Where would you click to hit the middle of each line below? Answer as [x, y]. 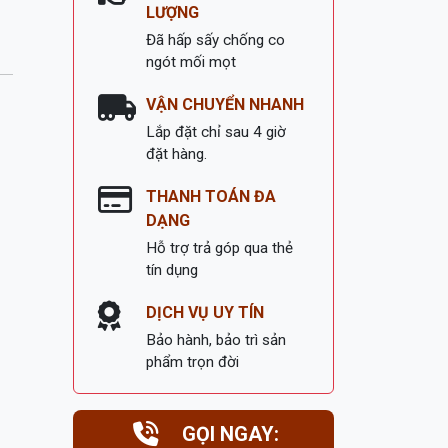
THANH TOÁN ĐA [211, 196]
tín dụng [172, 270]
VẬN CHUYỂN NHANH [225, 104]
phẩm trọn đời [192, 362]
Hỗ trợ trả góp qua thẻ [219, 248]
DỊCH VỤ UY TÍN [205, 312]
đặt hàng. [176, 154]
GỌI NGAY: [227, 434]
